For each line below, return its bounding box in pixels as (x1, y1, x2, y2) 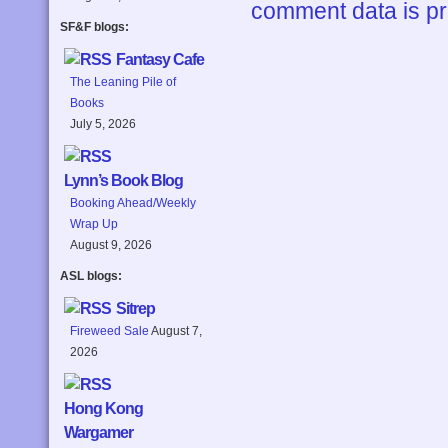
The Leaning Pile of (70, 75, 176, 90)
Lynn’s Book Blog (64, 172, 183, 190)
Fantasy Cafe (116, 51, 204, 69)
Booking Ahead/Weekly (70, 196, 196, 211)
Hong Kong (64, 400, 143, 418)
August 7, (151, 324, 202, 339)
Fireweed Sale (70, 324, 149, 339)
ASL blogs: (60, 269, 122, 284)
